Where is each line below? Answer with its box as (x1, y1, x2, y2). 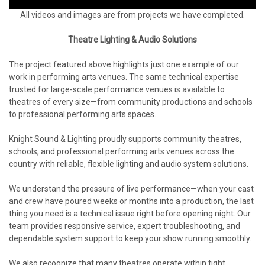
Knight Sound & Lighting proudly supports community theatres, (9, 134, 241, 144)
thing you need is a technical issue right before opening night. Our (9, 209, 251, 219)
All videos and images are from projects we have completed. (20, 10, 245, 20)
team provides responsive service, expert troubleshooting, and (9, 221, 240, 231)
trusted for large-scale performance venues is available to (9, 85, 225, 95)
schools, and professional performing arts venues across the (9, 147, 234, 157)
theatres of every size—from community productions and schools (9, 97, 253, 107)
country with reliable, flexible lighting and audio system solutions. (9, 159, 248, 169)
